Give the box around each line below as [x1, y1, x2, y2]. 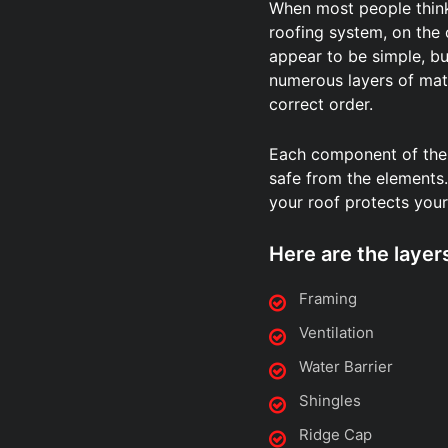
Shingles [299, 391, 361, 411]
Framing [299, 289, 357, 309]
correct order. [269, 94, 373, 115]
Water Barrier [299, 357, 393, 377]
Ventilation [299, 323, 374, 343]
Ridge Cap [299, 425, 372, 445]
